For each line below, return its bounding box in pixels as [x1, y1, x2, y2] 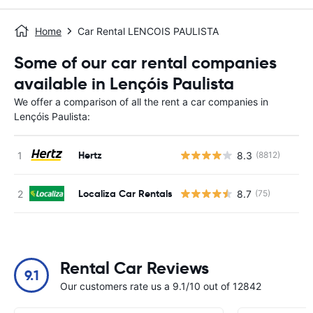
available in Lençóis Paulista [14, 73, 234, 94]
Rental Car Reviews [60, 258, 209, 279]
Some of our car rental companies [14, 52, 277, 73]
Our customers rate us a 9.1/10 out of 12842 [60, 280, 261, 292]
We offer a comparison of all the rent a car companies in [14, 96, 268, 108]
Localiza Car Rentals [78, 187, 173, 200]
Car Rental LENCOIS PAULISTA [78, 25, 219, 37]
